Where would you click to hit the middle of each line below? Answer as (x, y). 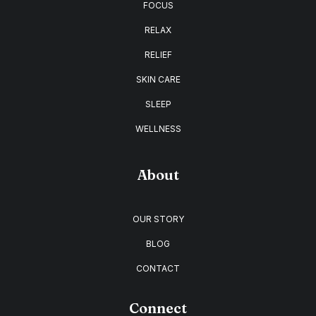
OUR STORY (158, 219)
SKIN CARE (158, 79)
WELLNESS (158, 129)
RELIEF (158, 55)
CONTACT (158, 268)
